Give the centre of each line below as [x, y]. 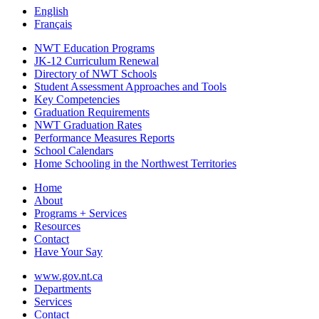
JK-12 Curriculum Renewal [96, 61]
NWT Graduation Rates [88, 125]
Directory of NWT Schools [95, 73]
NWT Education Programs [94, 48]
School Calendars [74, 150]
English [51, 11]
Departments [63, 288]
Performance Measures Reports [104, 137]
